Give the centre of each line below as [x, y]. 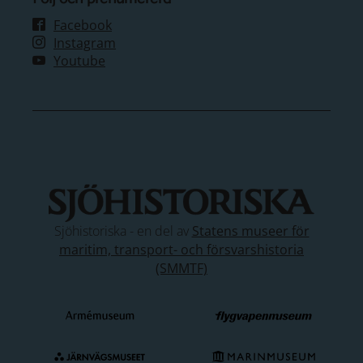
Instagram [85, 43]
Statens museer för [250, 231]
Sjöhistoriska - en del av [123, 231]
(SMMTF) [181, 268]
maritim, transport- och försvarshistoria [181, 249]
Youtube [79, 61]
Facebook [83, 25]
